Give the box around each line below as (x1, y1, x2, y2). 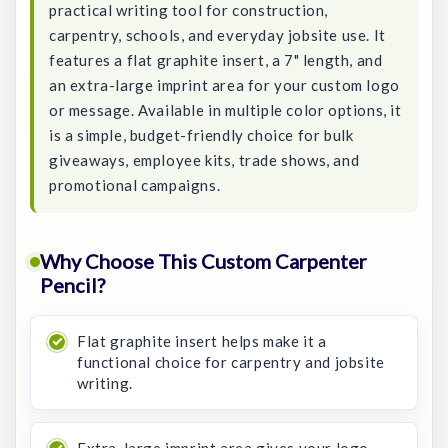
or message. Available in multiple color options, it (49, 101, 402, 119)
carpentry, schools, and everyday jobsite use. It (49, 26, 386, 44)
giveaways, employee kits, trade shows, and (49, 151, 360, 169)
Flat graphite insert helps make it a (77, 332, 327, 350)
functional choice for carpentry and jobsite (77, 353, 385, 371)
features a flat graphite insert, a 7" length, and (49, 51, 383, 69)
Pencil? (40, 273, 105, 297)
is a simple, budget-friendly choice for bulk (49, 126, 354, 144)
